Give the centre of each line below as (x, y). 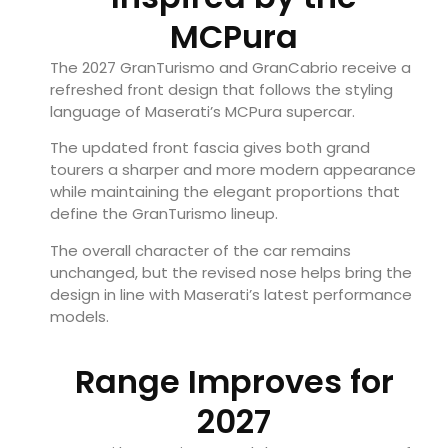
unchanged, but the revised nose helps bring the (231, 272)
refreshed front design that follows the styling (221, 90)
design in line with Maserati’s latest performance (231, 294)
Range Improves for (234, 382)
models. (79, 316)
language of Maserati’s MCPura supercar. (202, 112)
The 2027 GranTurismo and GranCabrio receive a (230, 68)
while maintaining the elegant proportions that (225, 192)
